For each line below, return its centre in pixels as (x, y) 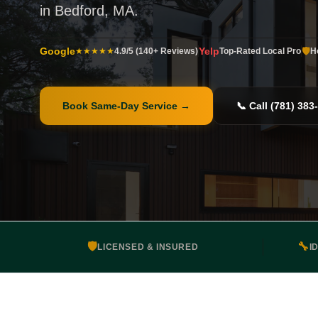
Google (57, 51)
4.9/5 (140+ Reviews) (156, 51)
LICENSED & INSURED (148, 247)
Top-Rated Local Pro (260, 51)
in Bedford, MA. (89, 11)
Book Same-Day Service (120, 106)
